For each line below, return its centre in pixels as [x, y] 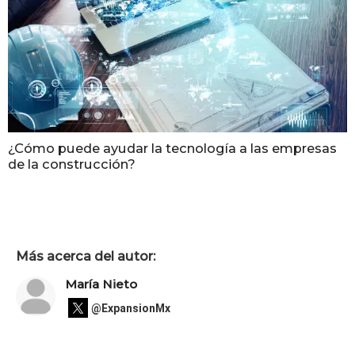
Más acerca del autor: [86, 256]
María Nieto [101, 284]
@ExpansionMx [131, 308]
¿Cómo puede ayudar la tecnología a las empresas [172, 148]
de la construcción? [72, 164]
